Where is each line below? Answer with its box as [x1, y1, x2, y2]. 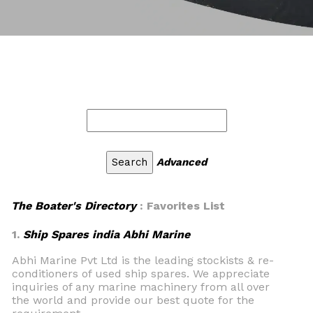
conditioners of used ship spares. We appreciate [12, 267, 270, 280]
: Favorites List [136, 199, 225, 212]
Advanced [156, 156, 207, 168]
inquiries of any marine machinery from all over [12, 280, 270, 293]
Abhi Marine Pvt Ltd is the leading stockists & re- [12, 254, 274, 267]
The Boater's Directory [11, 199, 136, 212]
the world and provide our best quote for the [12, 293, 254, 307]
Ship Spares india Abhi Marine [23, 228, 190, 241]
